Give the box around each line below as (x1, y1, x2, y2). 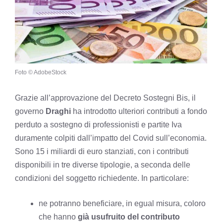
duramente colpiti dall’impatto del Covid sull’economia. (15, 133, 207, 142)
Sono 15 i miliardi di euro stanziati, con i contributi (15, 147, 189, 156)
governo (15, 107, 46, 115)
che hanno (39, 212, 76, 221)
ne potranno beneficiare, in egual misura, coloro (39, 199, 206, 208)
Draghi (46, 107, 71, 115)
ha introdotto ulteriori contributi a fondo (71, 107, 207, 115)
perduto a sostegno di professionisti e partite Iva (15, 120, 182, 129)
